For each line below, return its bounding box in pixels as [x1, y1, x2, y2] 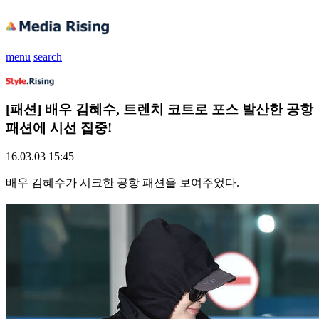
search [33, 50, 62, 63]
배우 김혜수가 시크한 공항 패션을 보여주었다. [6, 177, 239, 189]
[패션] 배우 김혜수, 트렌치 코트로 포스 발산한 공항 [6, 101, 313, 117]
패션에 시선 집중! [6, 120, 112, 135]
